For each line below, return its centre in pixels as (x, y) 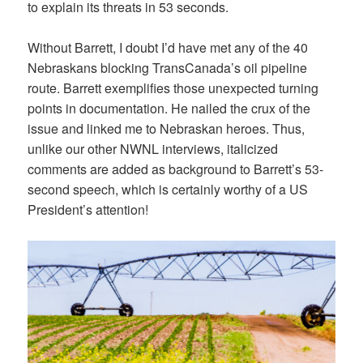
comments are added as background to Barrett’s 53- (176, 169)
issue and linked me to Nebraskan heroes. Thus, (167, 129)
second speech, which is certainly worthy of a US (168, 190)
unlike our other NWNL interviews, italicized (153, 149)
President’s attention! (88, 210)
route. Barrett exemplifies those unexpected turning (173, 88)
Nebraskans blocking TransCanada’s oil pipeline (168, 68)
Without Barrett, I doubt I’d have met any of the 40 (168, 48)
